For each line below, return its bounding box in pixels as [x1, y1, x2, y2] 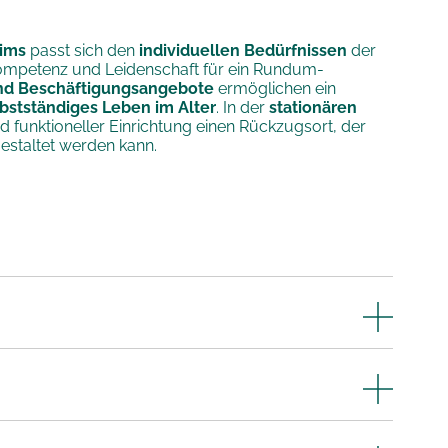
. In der [216, 98, 266, 117]
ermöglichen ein [214, 79, 337, 98]
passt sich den [26, 41, 140, 60]
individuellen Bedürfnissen [139, 41, 348, 60]
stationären [265, 98, 358, 117]
